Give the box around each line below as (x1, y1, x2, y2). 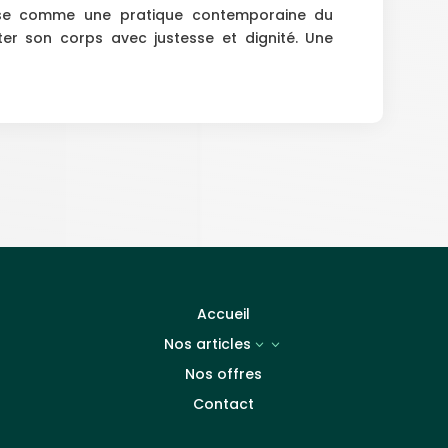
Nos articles (164, 334, 252, 355)
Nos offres (185, 364, 263, 385)
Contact (193, 394, 255, 415)
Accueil (197, 304, 251, 325)
